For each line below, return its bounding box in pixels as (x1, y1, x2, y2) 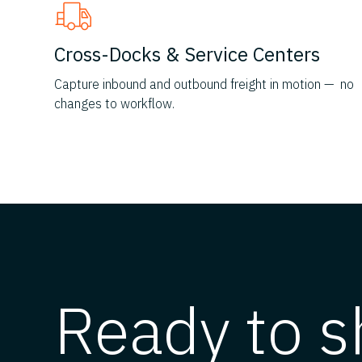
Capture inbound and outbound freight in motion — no (54, 76, 355, 93)
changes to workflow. (54, 95, 175, 112)
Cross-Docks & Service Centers (54, 41, 321, 68)
